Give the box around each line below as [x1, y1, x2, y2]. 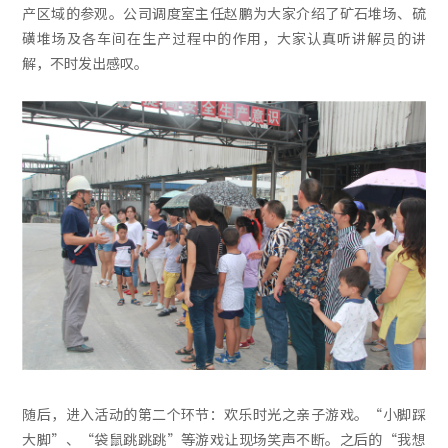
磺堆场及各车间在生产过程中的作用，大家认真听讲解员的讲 [22, 28, 426, 48]
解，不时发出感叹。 [22, 53, 149, 73]
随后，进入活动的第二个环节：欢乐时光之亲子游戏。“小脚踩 [22, 403, 426, 424]
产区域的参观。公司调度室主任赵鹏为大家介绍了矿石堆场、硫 [22, 3, 426, 23]
